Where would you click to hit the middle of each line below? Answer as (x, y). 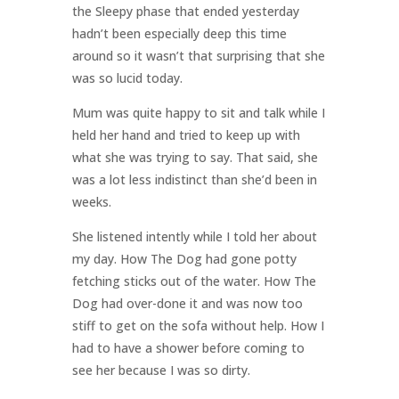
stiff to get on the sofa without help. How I (198, 326)
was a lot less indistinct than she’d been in (194, 180)
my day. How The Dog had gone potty (184, 259)
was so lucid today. (127, 78)
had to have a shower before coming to (188, 348)
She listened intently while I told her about (194, 237)
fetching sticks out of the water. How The (194, 281)
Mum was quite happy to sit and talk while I (198, 113)
